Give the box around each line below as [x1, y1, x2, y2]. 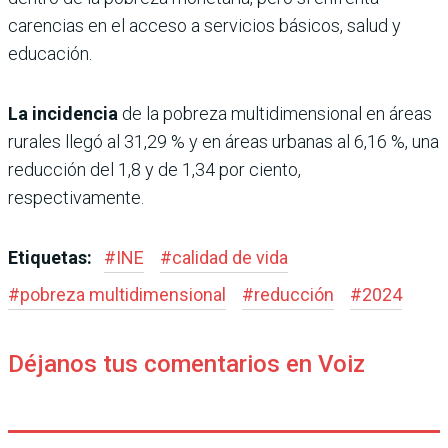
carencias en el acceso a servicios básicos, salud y [8, 15, 401, 37]
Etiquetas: [8, 247, 96, 269]
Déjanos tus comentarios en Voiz [8, 350, 365, 379]
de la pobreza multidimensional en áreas [118, 103, 432, 125]
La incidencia [8, 103, 118, 125]
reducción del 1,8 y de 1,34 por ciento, [8, 159, 301, 181]
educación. [8, 43, 92, 65]
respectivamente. [8, 187, 144, 209]
